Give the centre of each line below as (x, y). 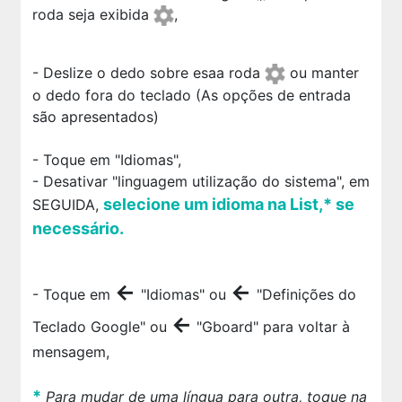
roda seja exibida (92, 14)
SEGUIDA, (67, 205)
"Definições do (306, 295)
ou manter (322, 73)
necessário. (78, 229)
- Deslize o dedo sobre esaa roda (148, 73)
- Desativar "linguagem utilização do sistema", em (201, 182)
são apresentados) (95, 117)
